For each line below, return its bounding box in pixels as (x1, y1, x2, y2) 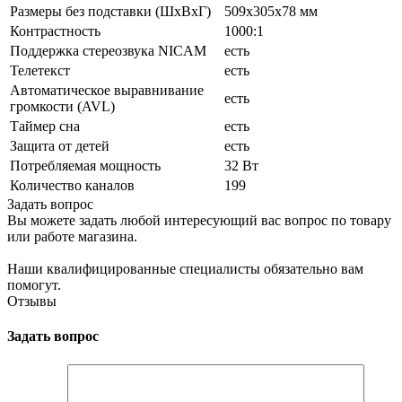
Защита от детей (10, 137, 109, 153)
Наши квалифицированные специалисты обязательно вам (7, 260, 363, 276)
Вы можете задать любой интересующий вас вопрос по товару (7, 212, 391, 228)
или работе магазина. (7, 228, 137, 244)
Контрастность (10, 22, 100, 39)
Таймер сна (10, 118, 80, 134)
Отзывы (7, 293, 57, 309)
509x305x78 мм (224, 3, 318, 19)
